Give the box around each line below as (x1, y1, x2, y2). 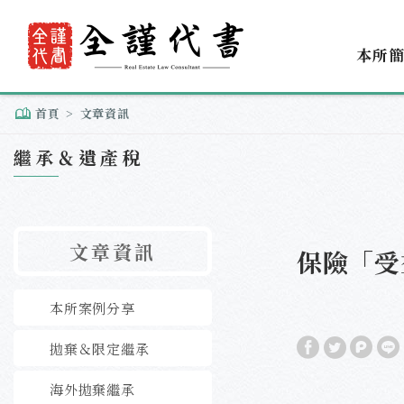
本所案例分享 (50, 298, 135, 317)
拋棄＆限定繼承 (50, 338, 150, 358)
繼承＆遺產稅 (14, 143, 143, 170)
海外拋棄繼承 (50, 379, 135, 399)
